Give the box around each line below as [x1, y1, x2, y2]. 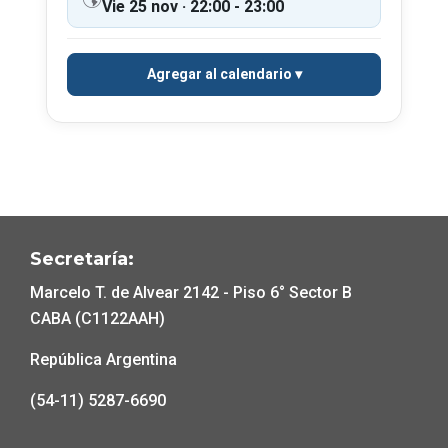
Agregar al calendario [146, 66, 292, 82]
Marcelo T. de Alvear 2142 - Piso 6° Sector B [30, 283, 352, 302]
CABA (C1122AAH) [30, 309, 165, 328]
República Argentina [30, 350, 177, 369]
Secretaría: [30, 248, 134, 270]
